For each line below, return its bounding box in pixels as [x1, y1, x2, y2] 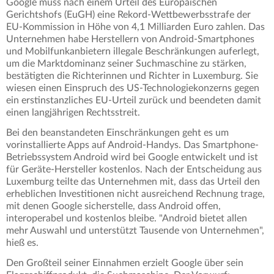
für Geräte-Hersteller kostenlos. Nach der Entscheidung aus [6, 165, 262, 175]
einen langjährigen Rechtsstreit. [6, 108, 143, 118]
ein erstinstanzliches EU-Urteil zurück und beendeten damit [6, 95, 261, 106]
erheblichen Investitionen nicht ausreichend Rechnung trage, [6, 189, 265, 199]
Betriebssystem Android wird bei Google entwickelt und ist [6, 152, 258, 163]
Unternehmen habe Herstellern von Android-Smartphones [6, 34, 254, 45]
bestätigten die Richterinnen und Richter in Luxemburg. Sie [6, 71, 258, 81]
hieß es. [6, 238, 39, 248]
